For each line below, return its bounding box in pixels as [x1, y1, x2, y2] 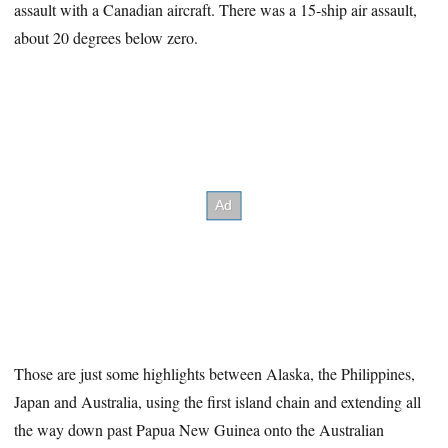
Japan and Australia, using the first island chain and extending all [14, 390, 422, 412]
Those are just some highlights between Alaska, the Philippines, [14, 362, 416, 384]
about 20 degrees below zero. [14, 27, 199, 49]
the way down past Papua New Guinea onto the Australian [14, 418, 385, 440]
